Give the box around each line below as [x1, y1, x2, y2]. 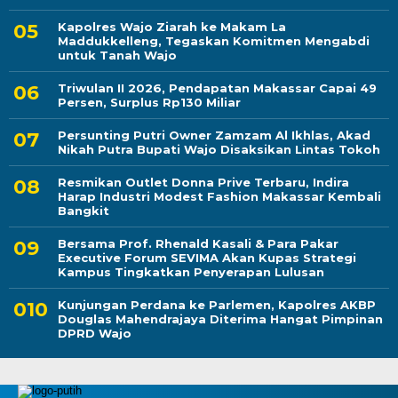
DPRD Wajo [58, 326, 131, 341]
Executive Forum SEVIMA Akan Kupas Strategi [58, 251, 356, 266]
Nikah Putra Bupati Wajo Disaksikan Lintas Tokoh [58, 142, 380, 157]
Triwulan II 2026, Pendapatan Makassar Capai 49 [58, 81, 377, 96]
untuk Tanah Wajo [58, 48, 177, 63]
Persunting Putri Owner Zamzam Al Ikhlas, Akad [58, 128, 370, 143]
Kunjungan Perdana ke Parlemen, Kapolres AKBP [58, 298, 376, 313]
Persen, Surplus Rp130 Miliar [58, 95, 241, 110]
